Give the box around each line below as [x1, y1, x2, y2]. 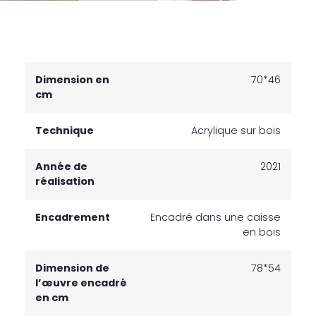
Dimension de [35, 260, 109, 275]
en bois [243, 224, 281, 239]
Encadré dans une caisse [150, 209, 281, 224]
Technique [35, 123, 94, 138]
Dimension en [35, 72, 109, 87]
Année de [35, 159, 87, 174]
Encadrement [35, 209, 110, 224]
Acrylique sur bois [191, 123, 281, 138]
